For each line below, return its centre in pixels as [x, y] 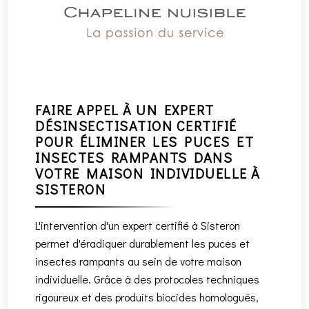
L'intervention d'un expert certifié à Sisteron [138, 226]
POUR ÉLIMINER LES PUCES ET [145, 142]
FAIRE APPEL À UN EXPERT [125, 110]
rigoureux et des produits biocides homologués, [147, 297]
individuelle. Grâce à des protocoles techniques [148, 279]
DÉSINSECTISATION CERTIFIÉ [136, 126]
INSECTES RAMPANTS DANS [134, 158]
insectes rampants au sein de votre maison [139, 261]
